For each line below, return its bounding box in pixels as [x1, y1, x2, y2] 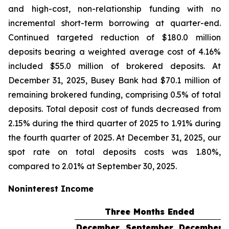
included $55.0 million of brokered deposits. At [8, 61, 221, 71]
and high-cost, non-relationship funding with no [8, 4, 221, 14]
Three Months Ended [104, 207, 194, 217]
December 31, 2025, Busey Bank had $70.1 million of [8, 75, 221, 85]
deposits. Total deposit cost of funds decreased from [8, 104, 221, 114]
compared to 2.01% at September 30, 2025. [8, 161, 177, 171]
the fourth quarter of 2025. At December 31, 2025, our [8, 132, 221, 143]
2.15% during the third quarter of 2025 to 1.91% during [8, 118, 221, 128]
